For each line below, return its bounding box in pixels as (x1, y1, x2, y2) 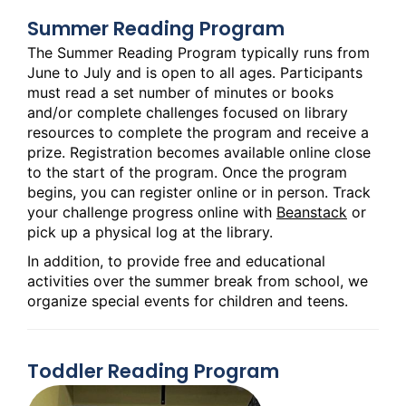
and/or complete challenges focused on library (27, 103, 348, 122)
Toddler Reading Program (27, 358, 279, 385)
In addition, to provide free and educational (27, 252, 325, 271)
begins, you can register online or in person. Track (27, 183, 371, 202)
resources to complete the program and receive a (27, 123, 369, 142)
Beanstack (276, 203, 347, 222)
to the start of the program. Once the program (27, 163, 347, 182)
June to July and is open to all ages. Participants (27, 63, 362, 82)
